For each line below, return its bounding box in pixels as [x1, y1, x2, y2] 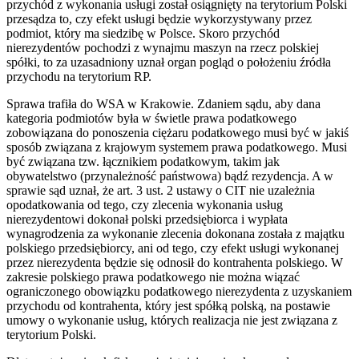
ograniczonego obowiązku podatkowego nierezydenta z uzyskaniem [6, 284, 352, 298]
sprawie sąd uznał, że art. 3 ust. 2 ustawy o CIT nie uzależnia [6, 183, 315, 197]
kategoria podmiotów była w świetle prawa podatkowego [6, 111, 296, 125]
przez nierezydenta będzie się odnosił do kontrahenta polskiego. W [6, 255, 343, 269]
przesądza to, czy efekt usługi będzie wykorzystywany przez [6, 11, 312, 26]
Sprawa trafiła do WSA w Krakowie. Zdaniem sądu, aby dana [6, 96, 321, 111]
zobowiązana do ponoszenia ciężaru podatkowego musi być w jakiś [6, 125, 349, 139]
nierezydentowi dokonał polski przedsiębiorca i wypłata [6, 212, 288, 226]
